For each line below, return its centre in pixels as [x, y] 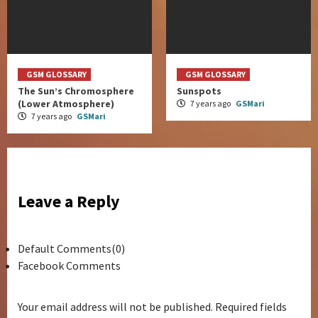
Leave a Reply [69, 201]
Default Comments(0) [71, 248]
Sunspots [199, 91]
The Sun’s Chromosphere [76, 91]
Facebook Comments [69, 265]
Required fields [251, 306]
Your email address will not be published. [115, 306]
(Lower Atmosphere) [66, 103]
